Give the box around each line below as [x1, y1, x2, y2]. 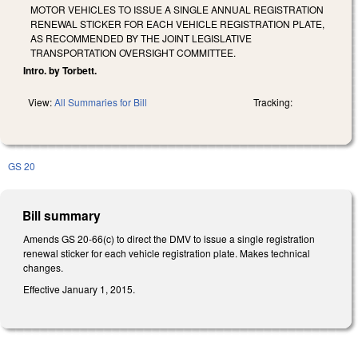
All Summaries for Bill [54, 94, 147, 109]
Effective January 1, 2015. [23, 282, 135, 296]
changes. [23, 260, 63, 274]
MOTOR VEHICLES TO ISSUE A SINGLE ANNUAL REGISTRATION [30, 2, 324, 16]
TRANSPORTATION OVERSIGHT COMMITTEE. [30, 45, 236, 59]
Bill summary [22, 205, 101, 225]
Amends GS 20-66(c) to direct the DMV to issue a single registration [23, 231, 315, 245]
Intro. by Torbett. [23, 62, 97, 78]
